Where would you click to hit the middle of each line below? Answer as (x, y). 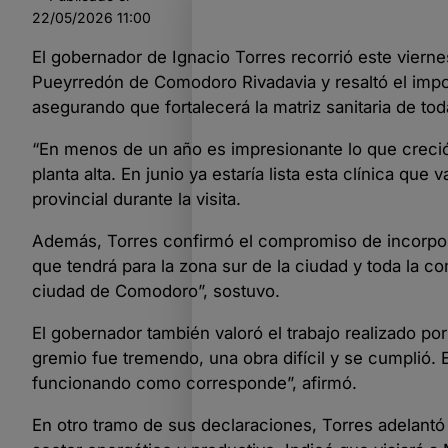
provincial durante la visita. (136, 199)
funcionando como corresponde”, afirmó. (194, 382)
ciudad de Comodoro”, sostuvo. (156, 291)
